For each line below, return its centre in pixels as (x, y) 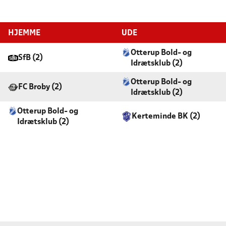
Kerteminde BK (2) (166, 117)
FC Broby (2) (40, 87)
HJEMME (24, 33)
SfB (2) (31, 58)
